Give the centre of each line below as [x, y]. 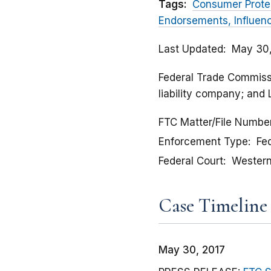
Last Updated [191, 49]
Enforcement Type [203, 142]
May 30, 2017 [192, 250]
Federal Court [191, 161]
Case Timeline [213, 206]
